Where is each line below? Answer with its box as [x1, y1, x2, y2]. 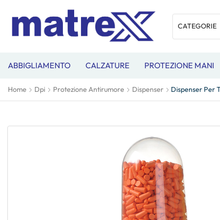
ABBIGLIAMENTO [8, 60, 71, 70]
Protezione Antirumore [53, 85, 124, 94]
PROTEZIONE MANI [144, 60, 214, 70]
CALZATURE [85, 60, 130, 70]
